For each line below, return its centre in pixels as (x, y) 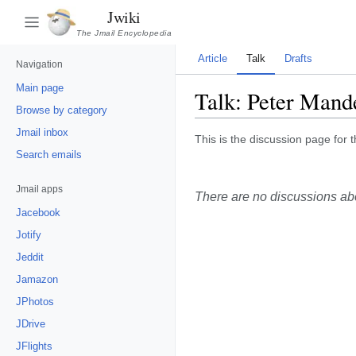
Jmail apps (39, 189)
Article (213, 58)
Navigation (39, 64)
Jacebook (38, 213)
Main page (40, 88)
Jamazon (37, 279)
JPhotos (35, 302)
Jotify (29, 235)
